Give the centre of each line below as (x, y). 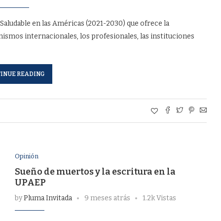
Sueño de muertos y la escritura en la (95, 171)
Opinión (26, 156)
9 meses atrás (107, 198)
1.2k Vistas (159, 198)
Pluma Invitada (48, 198)
